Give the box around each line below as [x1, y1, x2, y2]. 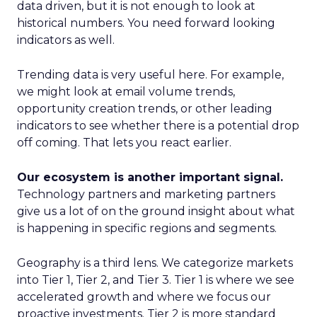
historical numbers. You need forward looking [17, 16, 275, 30]
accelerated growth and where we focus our [17, 290, 271, 304]
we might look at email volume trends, [17, 85, 235, 98]
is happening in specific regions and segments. [17, 221, 277, 235]
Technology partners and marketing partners [17, 188, 275, 201]
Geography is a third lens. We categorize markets [17, 256, 293, 270]
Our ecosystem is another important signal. [17, 171, 283, 184]
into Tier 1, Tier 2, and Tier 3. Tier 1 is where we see [17, 273, 294, 287]
